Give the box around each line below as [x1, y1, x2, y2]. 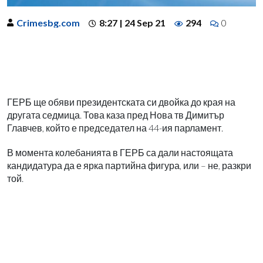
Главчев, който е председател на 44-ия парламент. [7, 122, 223, 133]
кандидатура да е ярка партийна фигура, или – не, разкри [7, 159, 251, 171]
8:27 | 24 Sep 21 [99, 16, 166, 28]
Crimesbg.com [16, 16, 80, 28]
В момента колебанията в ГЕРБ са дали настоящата [7, 146, 233, 158]
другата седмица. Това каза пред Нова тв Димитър [7, 109, 224, 120]
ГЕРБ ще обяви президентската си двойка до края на [7, 96, 235, 107]
